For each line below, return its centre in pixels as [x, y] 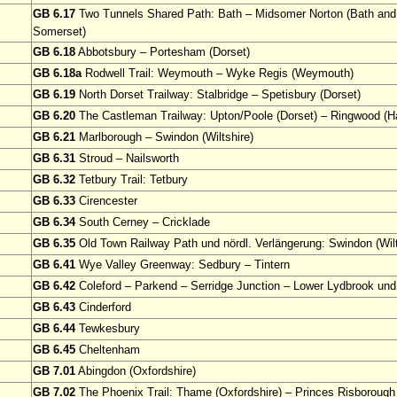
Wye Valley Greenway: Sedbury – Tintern [183, 265]
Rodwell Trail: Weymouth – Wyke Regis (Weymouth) [218, 74]
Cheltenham [108, 350]
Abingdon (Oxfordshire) [136, 371]
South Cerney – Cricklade [143, 222]
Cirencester [106, 201]
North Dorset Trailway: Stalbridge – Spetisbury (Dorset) [218, 95]
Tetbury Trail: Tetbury [132, 180]
